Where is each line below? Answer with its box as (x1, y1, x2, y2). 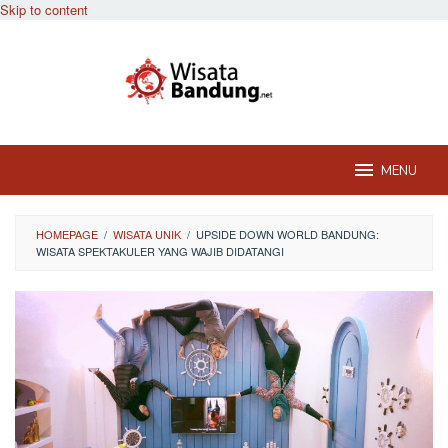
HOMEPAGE (36, 226, 98, 242)
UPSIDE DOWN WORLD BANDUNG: (196, 226, 379, 242)
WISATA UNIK (113, 226, 181, 242)
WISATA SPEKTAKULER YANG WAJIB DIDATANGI (36, 243, 284, 259)
